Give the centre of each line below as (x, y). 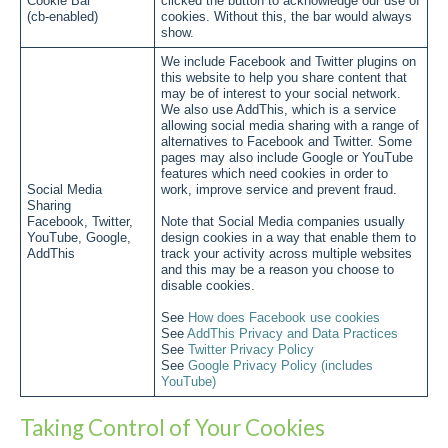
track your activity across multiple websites (286, 254)
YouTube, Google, (79, 238)
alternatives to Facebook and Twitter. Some (286, 142)
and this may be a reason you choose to (277, 270)
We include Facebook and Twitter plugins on (288, 62)
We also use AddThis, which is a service (278, 110)
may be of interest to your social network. (281, 94)
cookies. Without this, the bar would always (286, 17)
